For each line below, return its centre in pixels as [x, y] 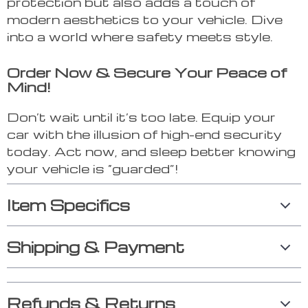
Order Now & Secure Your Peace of [147, 73]
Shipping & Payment [96, 247]
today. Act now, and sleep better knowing [151, 151]
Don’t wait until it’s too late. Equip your [141, 117]
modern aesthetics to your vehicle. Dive [145, 19]
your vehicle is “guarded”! [92, 168]
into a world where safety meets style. [140, 36]
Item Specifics [68, 205]
